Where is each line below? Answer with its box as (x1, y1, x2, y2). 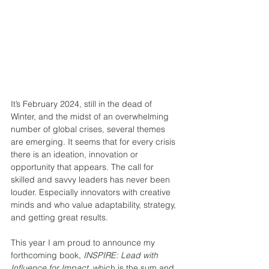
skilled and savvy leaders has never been (11, 174, 172, 186)
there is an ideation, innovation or (11, 149, 141, 160)
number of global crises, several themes (11, 124, 168, 135)
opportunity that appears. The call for (11, 162, 156, 173)
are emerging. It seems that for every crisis (11, 136, 178, 148)
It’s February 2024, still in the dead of (11, 98, 154, 110)
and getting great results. (11, 212, 108, 223)
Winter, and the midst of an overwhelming (11, 111, 171, 122)
